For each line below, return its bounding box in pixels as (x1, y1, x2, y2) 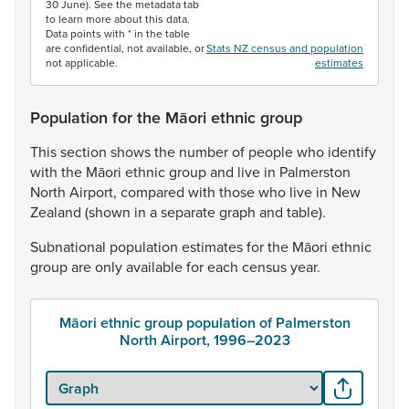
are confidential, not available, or (46, 40, 204, 56)
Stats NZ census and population (206, 40, 363, 56)
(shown (85, 202, 134, 222)
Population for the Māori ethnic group (30, 106, 302, 129)
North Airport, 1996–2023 (119, 330, 290, 351)
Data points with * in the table (46, 26, 190, 41)
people (248, 142, 297, 162)
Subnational (30, 236, 110, 257)
